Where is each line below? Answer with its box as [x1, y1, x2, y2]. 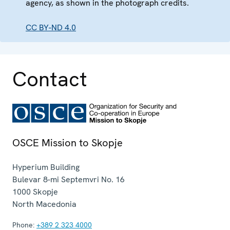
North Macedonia [12, 199, 76, 210]
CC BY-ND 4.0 [26, 22, 76, 33]
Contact [12, 66, 87, 93]
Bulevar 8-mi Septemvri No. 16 [12, 174, 125, 185]
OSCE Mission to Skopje [12, 136, 123, 150]
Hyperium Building [12, 162, 80, 173]
